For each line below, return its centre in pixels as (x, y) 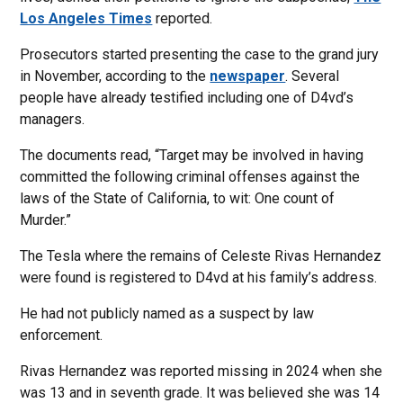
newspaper (248, 76)
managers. (53, 119)
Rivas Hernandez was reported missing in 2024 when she (201, 371)
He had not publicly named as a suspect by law (167, 313)
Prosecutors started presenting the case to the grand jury (200, 54)
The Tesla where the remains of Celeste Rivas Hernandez (201, 256)
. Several (313, 76)
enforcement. (62, 335)
